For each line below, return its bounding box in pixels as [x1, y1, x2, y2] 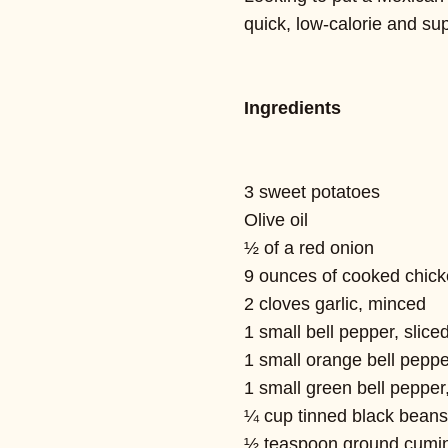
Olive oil [244, 209, 308, 230]
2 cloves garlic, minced [244, 293, 426, 314]
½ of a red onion [244, 237, 374, 258]
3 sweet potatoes [244, 181, 380, 202]
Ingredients [244, 97, 341, 118]
